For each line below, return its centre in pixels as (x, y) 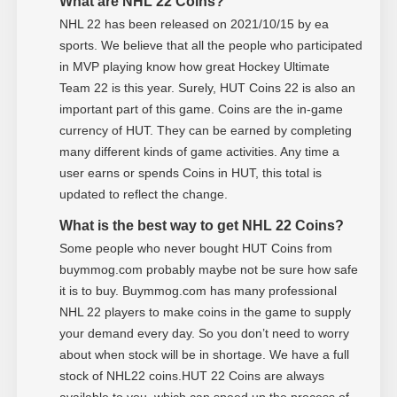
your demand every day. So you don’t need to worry (204, 333)
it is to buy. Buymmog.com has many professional (198, 290)
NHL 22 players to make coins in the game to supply (205, 311)
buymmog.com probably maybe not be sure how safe (208, 269)
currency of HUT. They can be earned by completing (205, 130)
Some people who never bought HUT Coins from (195, 248)
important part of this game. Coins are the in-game (201, 109)
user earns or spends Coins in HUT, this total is (190, 172)
